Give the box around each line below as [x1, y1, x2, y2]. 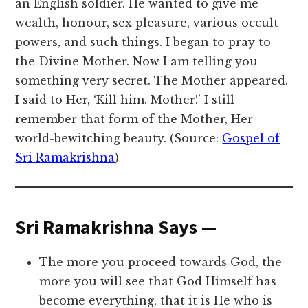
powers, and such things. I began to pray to [15, 35, 272, 49]
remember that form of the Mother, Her [15, 112, 254, 126]
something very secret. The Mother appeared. [15, 74, 289, 88]
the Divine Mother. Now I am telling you [15, 54, 258, 69]
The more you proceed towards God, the [39, 255, 283, 269]
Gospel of [222, 131, 280, 146]
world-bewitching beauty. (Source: [15, 131, 223, 146]
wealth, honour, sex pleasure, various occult [15, 16, 279, 30]
